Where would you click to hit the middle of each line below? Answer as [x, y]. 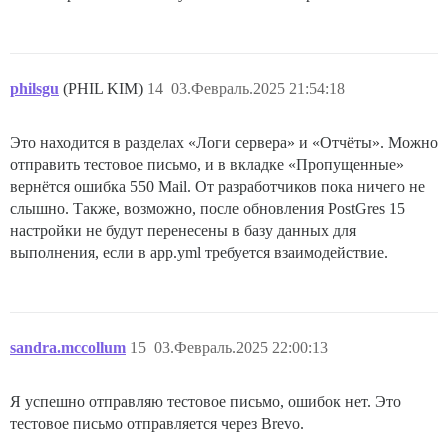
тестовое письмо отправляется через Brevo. [157, 424]
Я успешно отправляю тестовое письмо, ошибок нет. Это [205, 402]
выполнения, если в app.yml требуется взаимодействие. [199, 253]
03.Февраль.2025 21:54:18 [258, 89]
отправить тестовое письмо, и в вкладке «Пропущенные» [207, 165]
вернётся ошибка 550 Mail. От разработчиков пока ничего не [217, 187]
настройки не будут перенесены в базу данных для [183, 231]
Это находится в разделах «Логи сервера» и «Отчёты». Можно [224, 143]
